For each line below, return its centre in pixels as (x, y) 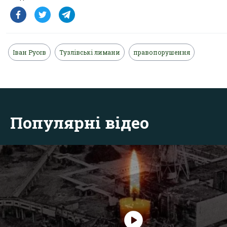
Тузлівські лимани (90, 52)
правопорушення (162, 52)
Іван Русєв (29, 52)
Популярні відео (80, 122)
